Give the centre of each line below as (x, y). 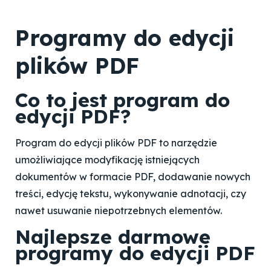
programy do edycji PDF (135, 253)
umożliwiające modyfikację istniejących (107, 160)
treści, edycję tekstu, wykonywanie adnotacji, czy (131, 194)
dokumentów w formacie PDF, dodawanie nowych (133, 177)
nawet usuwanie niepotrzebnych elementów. (119, 211)
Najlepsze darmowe (113, 237)
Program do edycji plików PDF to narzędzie (116, 143)
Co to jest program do (122, 100)
